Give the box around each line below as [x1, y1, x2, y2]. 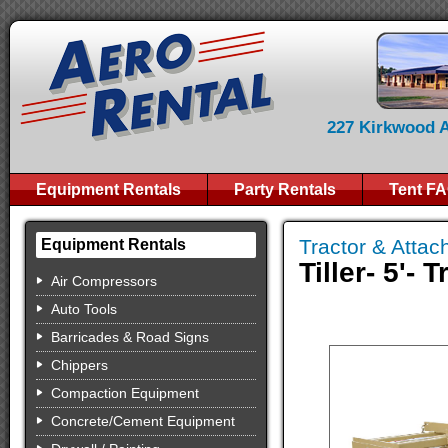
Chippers [51, 357, 108, 373]
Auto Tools [51, 301, 117, 317]
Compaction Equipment [51, 385, 199, 401]
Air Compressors [51, 273, 157, 289]
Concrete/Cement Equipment [51, 413, 235, 429]
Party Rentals [234, 181, 336, 198]
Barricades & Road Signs [51, 329, 209, 345]
